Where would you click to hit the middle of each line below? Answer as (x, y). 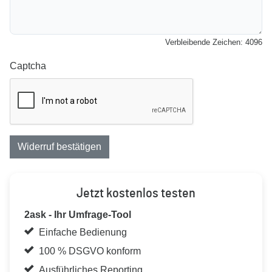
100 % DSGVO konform (90, 251)
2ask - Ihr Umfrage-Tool (78, 215)
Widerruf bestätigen (59, 147)
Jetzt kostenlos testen (136, 193)
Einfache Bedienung (83, 232)
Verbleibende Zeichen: (205, 42)
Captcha (28, 66)
